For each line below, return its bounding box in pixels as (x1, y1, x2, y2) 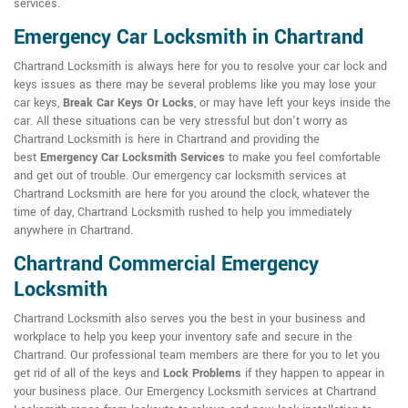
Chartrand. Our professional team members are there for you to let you (14, 347, 380, 364)
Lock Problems (163, 365, 241, 382)
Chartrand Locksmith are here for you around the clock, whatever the (14, 186, 370, 203)
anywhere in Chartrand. (14, 222, 133, 240)
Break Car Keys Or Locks (63, 95, 194, 112)
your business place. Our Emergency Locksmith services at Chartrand (14, 383, 376, 401)
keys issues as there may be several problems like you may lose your (14, 76, 376, 94)
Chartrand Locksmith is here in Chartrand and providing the (14, 131, 320, 148)
